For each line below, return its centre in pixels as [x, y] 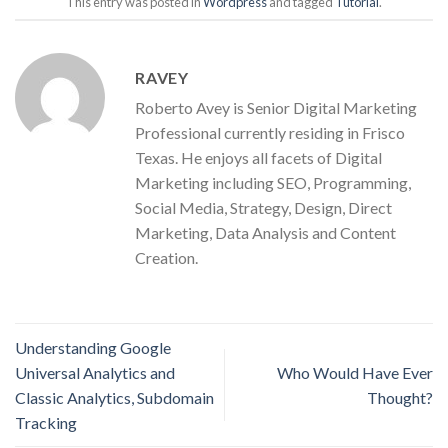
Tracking [46, 423]
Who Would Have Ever [355, 373]
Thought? [400, 398]
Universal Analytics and [95, 373]
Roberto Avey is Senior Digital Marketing [276, 108]
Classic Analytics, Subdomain [114, 398]
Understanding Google [93, 348]
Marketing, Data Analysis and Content [265, 233]
